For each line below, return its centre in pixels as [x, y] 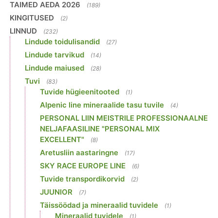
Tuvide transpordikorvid [82, 179]
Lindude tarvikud [54, 54]
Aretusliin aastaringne [79, 152]
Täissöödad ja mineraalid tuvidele [99, 205]
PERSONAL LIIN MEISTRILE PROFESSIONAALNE [124, 118]
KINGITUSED [32, 18]
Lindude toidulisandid [62, 41]
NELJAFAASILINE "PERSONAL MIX [100, 128]
